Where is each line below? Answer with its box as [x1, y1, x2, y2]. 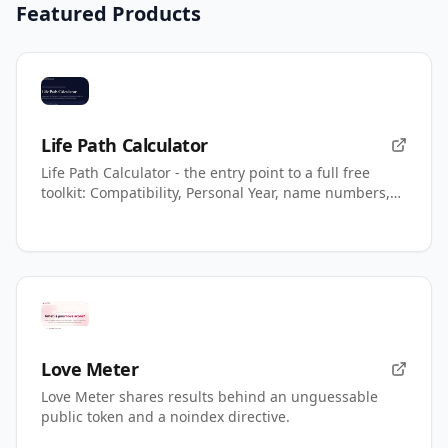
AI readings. [41, 202, 123, 222]
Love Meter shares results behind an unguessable [41, 386, 378, 406]
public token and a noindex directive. [41, 406, 290, 426]
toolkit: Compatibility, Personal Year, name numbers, [41, 182, 390, 202]
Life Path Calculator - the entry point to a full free [41, 162, 370, 182]
